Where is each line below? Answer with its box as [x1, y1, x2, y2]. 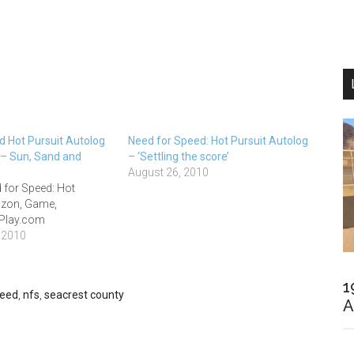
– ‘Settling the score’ [128, 150, 230, 163]
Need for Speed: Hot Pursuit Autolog [128, 134, 309, 147]
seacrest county [44, 288, 124, 301]
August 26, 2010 [128, 166, 209, 179]
